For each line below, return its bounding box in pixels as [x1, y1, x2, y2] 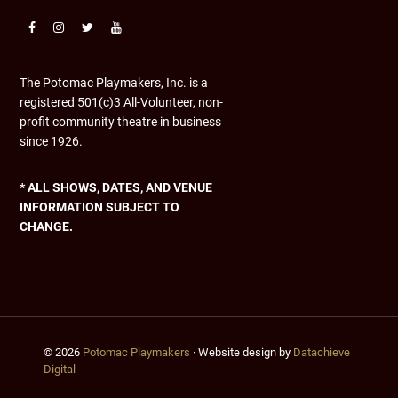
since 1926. [20, 131, 84, 149]
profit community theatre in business [20, 112, 222, 130]
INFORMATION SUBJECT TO [20, 197, 180, 215]
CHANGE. [20, 217, 74, 235]
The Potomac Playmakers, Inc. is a [20, 73, 209, 91]
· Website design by [190, 343, 294, 360]
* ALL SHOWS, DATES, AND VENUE [20, 178, 213, 195]
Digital [44, 360, 76, 377]
